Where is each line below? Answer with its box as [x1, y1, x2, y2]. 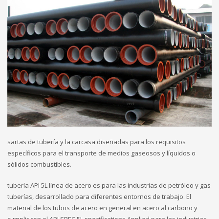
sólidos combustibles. [7, 160, 71, 169]
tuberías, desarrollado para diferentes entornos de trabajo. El [7, 192, 191, 201]
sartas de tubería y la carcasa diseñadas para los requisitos [7, 137, 186, 147]
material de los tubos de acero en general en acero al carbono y [7, 203, 197, 213]
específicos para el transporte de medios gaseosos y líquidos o [7, 149, 196, 158]
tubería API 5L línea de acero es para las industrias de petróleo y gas [7, 181, 211, 190]
